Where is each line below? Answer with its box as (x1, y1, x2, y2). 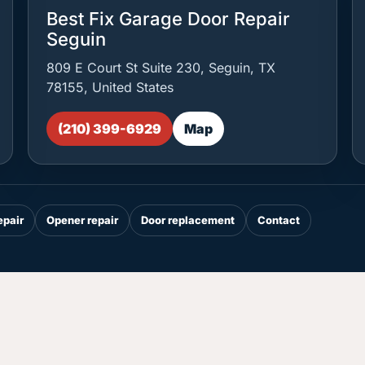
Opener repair (46, 213, 119, 226)
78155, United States (46, 79, 174, 95)
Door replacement (141, 213, 235, 226)
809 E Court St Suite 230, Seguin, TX (46, 59, 275, 76)
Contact (257, 213, 301, 226)
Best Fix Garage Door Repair (46, 8, 290, 29)
